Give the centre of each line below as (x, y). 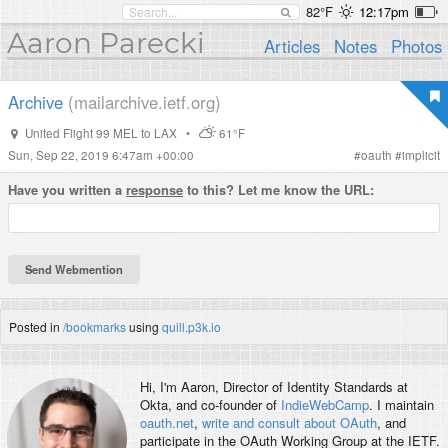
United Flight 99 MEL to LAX (100, 133)
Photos (416, 46)
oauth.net (166, 423)
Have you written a (67, 189)
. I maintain (401, 405)
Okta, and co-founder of (210, 405)
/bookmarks (94, 326)
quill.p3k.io (191, 326)
